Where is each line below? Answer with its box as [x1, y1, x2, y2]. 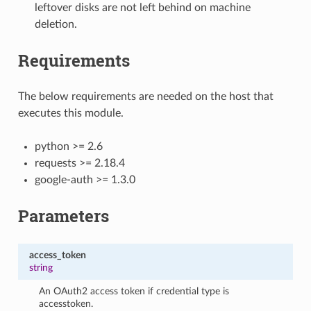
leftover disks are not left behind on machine [34, 1, 251, 13]
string [28, 262, 53, 273]
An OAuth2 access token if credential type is [39, 285, 230, 296]
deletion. [34, 18, 77, 30]
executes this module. [17, 107, 124, 119]
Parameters [17, 204, 109, 227]
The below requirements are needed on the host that [17, 90, 274, 102]
